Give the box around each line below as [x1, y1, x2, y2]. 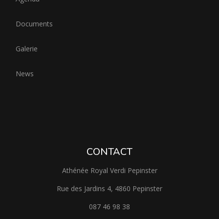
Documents [16, 19, 53, 29]
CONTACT [87, 145, 132, 159]
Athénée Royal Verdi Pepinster [62, 166, 157, 175]
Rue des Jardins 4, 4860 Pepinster [57, 184, 162, 194]
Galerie [16, 44, 38, 54]
